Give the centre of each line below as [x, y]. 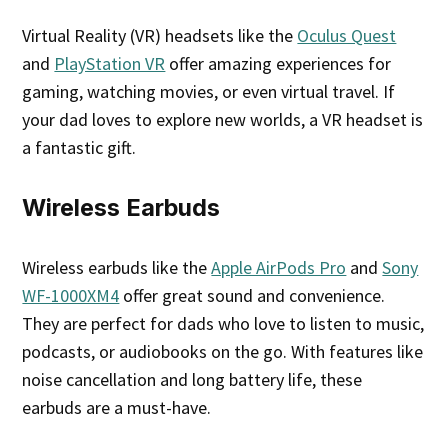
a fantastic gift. [79, 147]
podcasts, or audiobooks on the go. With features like [223, 351]
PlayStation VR [110, 63]
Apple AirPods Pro [279, 267]
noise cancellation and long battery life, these [192, 379]
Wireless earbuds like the [117, 267]
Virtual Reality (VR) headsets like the [160, 35]
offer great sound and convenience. [252, 295]
